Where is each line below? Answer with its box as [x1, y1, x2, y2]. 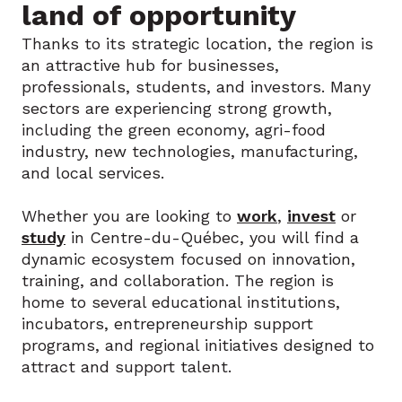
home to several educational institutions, [22, 293, 340, 311]
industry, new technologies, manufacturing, [22, 142, 358, 161]
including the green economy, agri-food [22, 120, 326, 139]
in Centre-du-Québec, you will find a [66, 228, 359, 247]
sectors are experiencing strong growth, [22, 99, 332, 118]
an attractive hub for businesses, [22, 56, 279, 74]
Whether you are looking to [22, 206, 237, 225]
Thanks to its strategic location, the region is [22, 34, 373, 53]
